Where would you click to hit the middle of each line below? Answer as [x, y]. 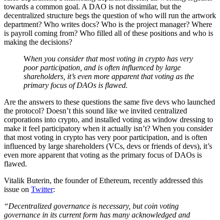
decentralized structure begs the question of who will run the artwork [110, 15]
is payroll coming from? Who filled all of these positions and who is [109, 33]
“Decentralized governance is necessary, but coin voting [91, 206]
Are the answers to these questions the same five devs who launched [110, 102]
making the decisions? [38, 42]
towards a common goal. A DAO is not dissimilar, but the [93, 6]
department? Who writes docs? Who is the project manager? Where [108, 24]
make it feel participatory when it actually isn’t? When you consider [108, 128]
